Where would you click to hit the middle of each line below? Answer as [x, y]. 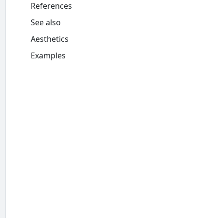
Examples [48, 55]
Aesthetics [49, 39]
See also [45, 22]
